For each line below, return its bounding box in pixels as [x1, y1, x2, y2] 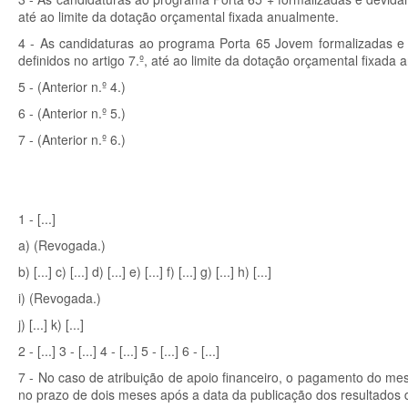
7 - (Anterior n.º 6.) [18, 130, 126, 148]
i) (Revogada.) [18, 289, 101, 307]
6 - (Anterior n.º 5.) [18, 104, 126, 122]
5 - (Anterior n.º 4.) [18, 77, 126, 96]
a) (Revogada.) [18, 236, 106, 254]
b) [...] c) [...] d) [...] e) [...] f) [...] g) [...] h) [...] [18, 262, 271, 280]
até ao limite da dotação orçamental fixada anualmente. [18, 7, 339, 25]
